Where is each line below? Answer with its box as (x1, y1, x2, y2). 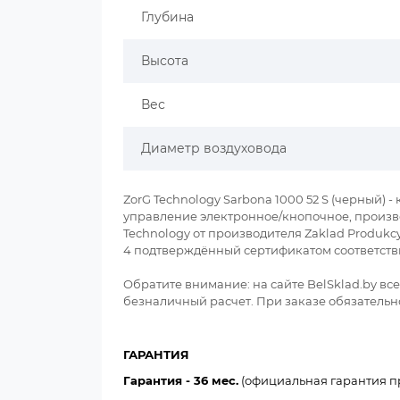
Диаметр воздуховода (141, 140, 287, 156)
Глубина (141, 9, 194, 25)
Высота (141, 53, 188, 69)
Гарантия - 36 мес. (123, 373, 238, 387)
